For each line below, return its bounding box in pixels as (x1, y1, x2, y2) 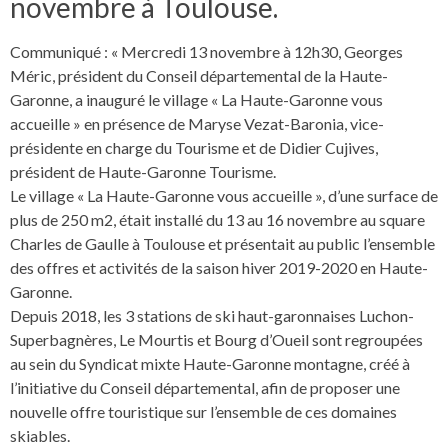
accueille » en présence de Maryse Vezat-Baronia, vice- (10, 114, 384, 133)
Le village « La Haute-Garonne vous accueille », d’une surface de (10, 186, 438, 205)
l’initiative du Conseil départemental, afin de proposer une (10, 378, 400, 397)
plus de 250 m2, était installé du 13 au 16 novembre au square (10, 210, 425, 229)
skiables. (10, 426, 70, 445)
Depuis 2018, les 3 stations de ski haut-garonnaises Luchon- (10, 306, 414, 325)
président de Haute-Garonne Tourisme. (10, 162, 276, 181)
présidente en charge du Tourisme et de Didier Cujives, (10, 138, 378, 157)
